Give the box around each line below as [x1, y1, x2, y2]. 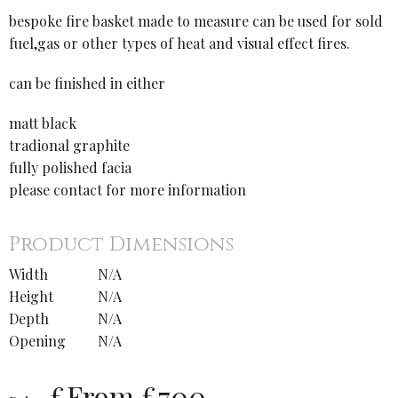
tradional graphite [9, 136, 130, 155]
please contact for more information [9, 180, 246, 200]
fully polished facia [9, 158, 131, 178]
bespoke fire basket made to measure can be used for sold [9, 12, 383, 31]
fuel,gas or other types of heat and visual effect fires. [9, 34, 350, 53]
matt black [9, 114, 76, 133]
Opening [9, 330, 66, 350]
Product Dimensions [9, 230, 234, 258]
